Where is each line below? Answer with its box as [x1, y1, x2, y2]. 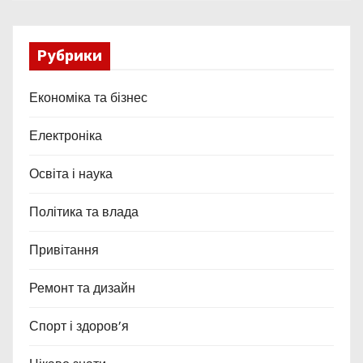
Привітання [29, 240, 99, 259]
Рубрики [37, 46, 102, 65]
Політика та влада [29, 202, 139, 221]
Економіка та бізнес [29, 88, 147, 107]
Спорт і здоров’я [29, 316, 129, 335]
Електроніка [29, 126, 102, 145]
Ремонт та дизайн [29, 278, 135, 297]
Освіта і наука [29, 164, 113, 183]
